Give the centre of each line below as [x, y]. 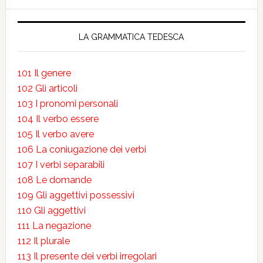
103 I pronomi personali [68, 104]
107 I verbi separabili [61, 165]
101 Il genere [44, 73]
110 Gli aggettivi [51, 210]
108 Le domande [54, 180]
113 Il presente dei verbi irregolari [87, 256]
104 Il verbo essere [58, 119]
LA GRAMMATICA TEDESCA [131, 37]
